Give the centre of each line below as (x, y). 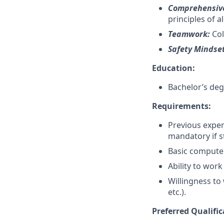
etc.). (177, 192)
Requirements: (181, 106)
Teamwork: (190, 34)
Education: (173, 68)
